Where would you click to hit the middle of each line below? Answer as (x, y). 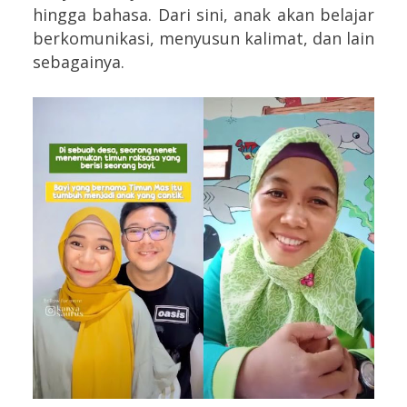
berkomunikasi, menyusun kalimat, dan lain (203, 38)
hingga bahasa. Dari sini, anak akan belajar (203, 14)
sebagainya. (79, 61)
